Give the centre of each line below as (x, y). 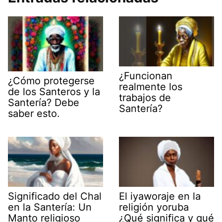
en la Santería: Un (50, 207)
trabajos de (145, 98)
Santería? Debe (44, 103)
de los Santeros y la (54, 92)
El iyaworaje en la (160, 196)
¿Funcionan (146, 76)
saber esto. (34, 114)
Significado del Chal (55, 196)
